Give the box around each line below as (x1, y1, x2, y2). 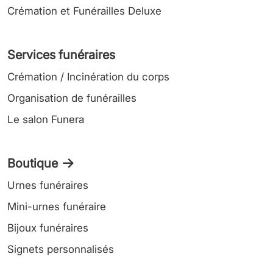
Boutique (7, 156, 58, 171)
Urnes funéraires (7, 179, 88, 191)
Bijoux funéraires (7, 222, 88, 234)
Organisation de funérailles (7, 92, 136, 104)
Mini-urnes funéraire (7, 200, 106, 213)
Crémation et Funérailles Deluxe (7, 5, 161, 17)
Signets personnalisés (7, 243, 114, 255)
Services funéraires (7, 48, 115, 62)
